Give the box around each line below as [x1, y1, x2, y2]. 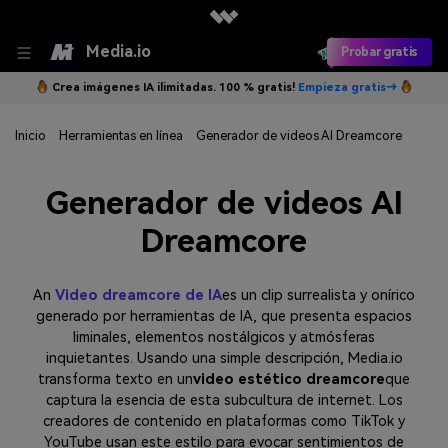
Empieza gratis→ [297, 81, 397, 94]
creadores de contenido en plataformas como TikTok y [43, 413, 405, 431]
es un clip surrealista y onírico [222, 287, 415, 305]
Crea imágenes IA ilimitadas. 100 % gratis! [51, 81, 298, 94]
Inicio [15, 128, 46, 144]
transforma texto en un [38, 371, 193, 389]
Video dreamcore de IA [55, 287, 222, 305]
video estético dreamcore [193, 371, 385, 389]
